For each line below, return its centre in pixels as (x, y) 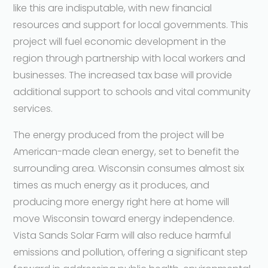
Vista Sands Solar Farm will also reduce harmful (122, 235)
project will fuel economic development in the (120, 41)
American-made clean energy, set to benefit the (127, 151)
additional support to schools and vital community (132, 92)
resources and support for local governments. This (131, 25)
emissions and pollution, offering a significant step (131, 252)
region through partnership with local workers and (130, 58)
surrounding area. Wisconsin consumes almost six (129, 168)
